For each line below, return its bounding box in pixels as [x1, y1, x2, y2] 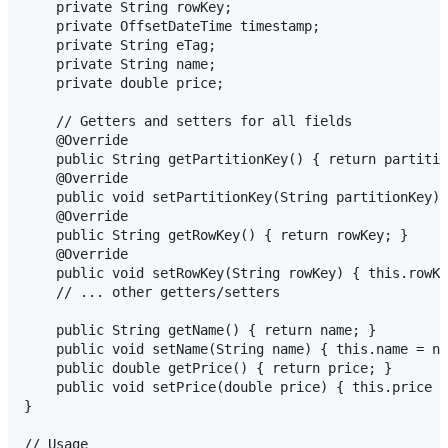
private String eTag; [24, 37, 216, 53]
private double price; [24, 75, 224, 91]
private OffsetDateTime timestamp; [24, 18, 320, 34]
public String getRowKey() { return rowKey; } [24, 227, 408, 243]
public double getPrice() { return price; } [24, 360, 392, 376]
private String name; [24, 56, 216, 72]
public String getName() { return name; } [24, 322, 376, 338]
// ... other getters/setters [24, 284, 280, 300]
